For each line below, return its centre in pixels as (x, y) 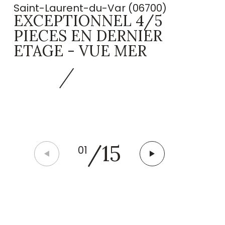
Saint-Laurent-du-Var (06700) (90, 8)
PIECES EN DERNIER (88, 36)
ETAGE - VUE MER (80, 51)
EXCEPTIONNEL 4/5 (88, 21)
